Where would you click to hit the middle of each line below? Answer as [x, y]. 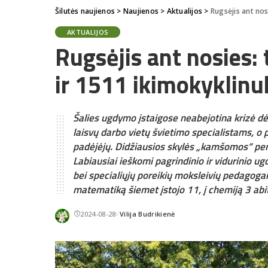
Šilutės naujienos [85, 11]
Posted [128, 218]
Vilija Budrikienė [147, 214]
